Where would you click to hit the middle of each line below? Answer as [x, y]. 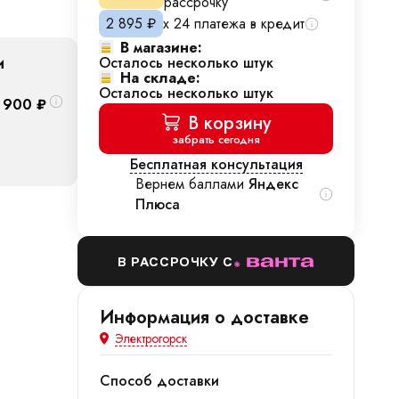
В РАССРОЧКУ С [175, 261]
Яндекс [273, 184]
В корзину [229, 123]
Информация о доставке [204, 318]
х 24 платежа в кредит [234, 24]
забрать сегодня [216, 139]
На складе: [160, 78]
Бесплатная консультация [216, 164]
